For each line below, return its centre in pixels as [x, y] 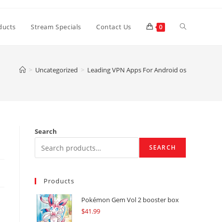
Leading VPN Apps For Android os [137, 70]
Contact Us [114, 27]
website [192, 63]
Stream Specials [56, 27]
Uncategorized [56, 70]
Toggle [190, 26]
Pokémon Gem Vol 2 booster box [130, 200]
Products [59, 181]
